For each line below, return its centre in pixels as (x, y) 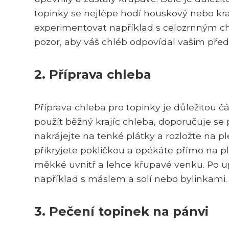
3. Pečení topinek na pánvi (121, 211)
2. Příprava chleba (93, 74)
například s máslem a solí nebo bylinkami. (131, 178)
